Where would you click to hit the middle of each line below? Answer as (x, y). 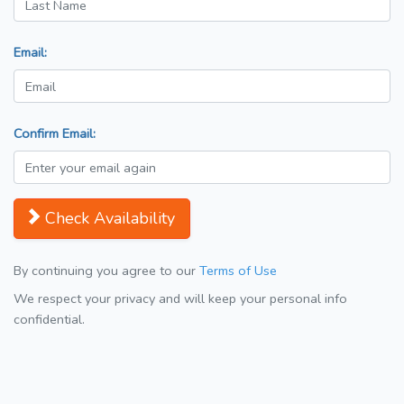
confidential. (49, 320)
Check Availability (110, 219)
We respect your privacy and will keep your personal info (180, 299)
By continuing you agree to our (106, 271)
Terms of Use (238, 271)
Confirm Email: (55, 134)
